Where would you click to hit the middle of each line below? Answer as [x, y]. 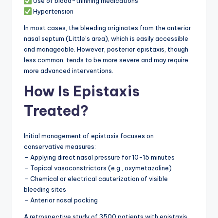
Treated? [56, 110]
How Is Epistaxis [82, 91]
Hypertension [53, 11]
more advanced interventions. [69, 70]
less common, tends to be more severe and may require [106, 60]
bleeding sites [45, 189]
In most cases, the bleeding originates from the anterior [108, 27]
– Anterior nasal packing [61, 200]
